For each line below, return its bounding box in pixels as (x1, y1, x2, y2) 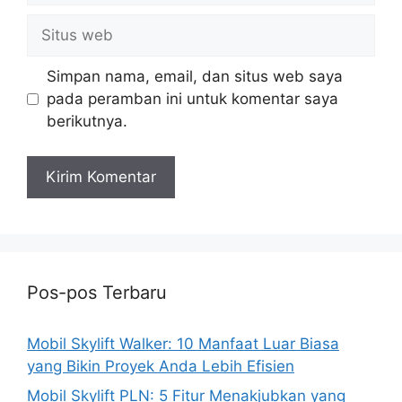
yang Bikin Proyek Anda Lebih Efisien (27, 356, 294, 375)
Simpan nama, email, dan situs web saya (46, 67, 343, 86)
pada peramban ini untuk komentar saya (46, 90, 338, 109)
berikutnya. (46, 112, 127, 131)
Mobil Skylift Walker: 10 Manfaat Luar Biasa (27, 334, 339, 353)
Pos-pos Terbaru (27, 281, 167, 303)
